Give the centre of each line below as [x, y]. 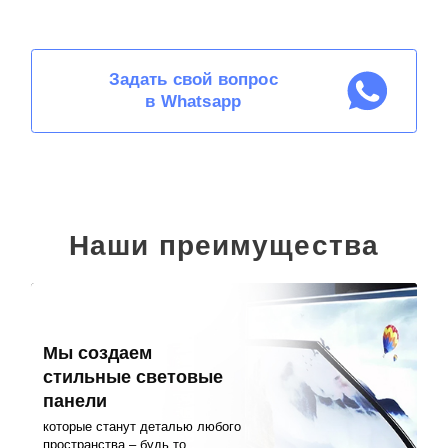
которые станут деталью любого [142, 426]
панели [75, 401]
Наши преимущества [224, 245]
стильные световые [133, 377]
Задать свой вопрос [193, 80]
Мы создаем [98, 353]
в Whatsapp [193, 102]
